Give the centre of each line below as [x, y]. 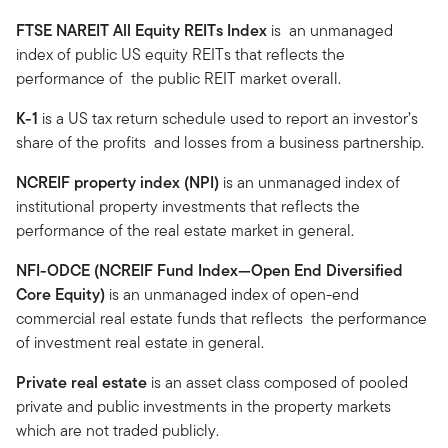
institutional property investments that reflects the [188, 206]
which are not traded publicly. [117, 430]
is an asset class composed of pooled [277, 382]
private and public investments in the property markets [203, 406]
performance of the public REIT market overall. [178, 78]
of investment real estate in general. [140, 342]
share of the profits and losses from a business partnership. [220, 142]
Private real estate [81, 382]
